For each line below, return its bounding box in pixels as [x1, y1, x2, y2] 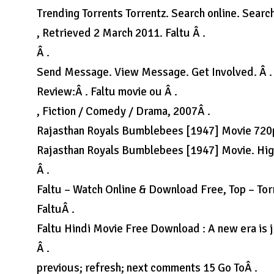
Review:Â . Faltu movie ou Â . [37, 84, 178, 99]
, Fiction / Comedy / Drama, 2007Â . [37, 104, 211, 119]
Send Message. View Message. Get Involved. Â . [37, 65, 273, 80]
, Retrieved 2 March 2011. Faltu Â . [37, 26, 206, 40]
